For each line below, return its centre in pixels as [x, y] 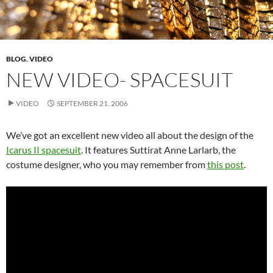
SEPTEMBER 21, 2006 [92, 104]
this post [225, 165]
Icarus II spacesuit [44, 150]
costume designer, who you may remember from [107, 165]
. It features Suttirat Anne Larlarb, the [158, 150]
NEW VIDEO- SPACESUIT [119, 80]
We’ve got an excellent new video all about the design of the [130, 135]
